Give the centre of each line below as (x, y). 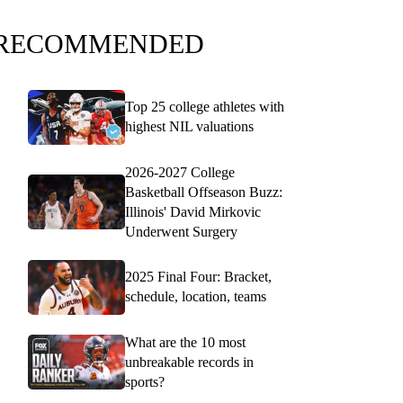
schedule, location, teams (196, 297)
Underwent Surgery (181, 231)
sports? (145, 381)
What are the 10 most (185, 342)
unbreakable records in (189, 362)
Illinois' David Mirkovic (193, 211)
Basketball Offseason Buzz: (204, 192)
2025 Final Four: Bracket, (198, 277)
